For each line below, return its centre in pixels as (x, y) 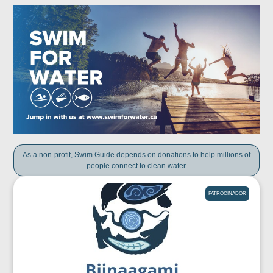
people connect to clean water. (136, 166)
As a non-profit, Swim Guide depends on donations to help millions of (136, 155)
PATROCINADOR (227, 194)
